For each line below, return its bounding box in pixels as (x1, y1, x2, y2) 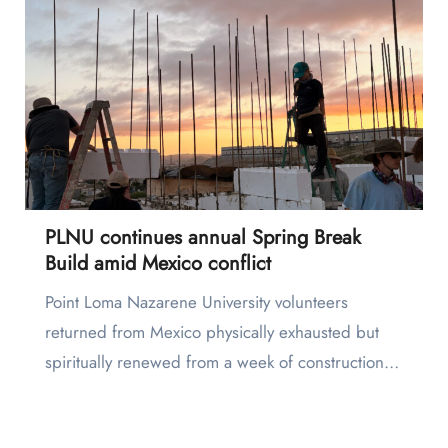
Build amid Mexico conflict (44, 249, 271, 279)
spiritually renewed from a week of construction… (44, 350, 399, 375)
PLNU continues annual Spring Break (44, 223, 361, 253)
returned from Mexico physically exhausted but (44, 320, 379, 345)
